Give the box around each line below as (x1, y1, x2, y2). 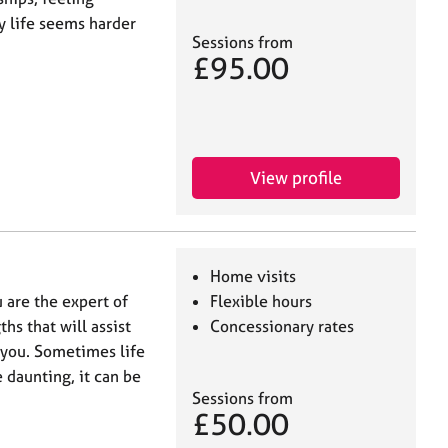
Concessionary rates (210, 315, 355, 336)
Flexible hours (210, 290, 313, 311)
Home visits (210, 265, 297, 286)
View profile (250, 166, 342, 188)
